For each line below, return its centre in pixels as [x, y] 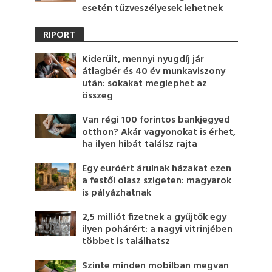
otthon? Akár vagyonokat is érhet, [159, 133]
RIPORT [59, 36]
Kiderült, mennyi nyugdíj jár [143, 60]
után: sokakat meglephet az [145, 84]
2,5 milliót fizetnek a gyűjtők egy [155, 218]
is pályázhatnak [117, 193]
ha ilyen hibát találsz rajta [140, 145]
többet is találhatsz [126, 242]
